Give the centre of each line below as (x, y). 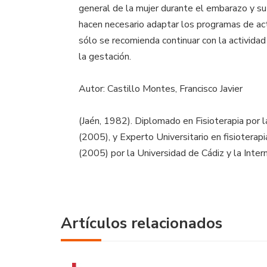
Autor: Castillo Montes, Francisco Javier (161, 89)
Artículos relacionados (142, 223)
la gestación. (105, 57)
